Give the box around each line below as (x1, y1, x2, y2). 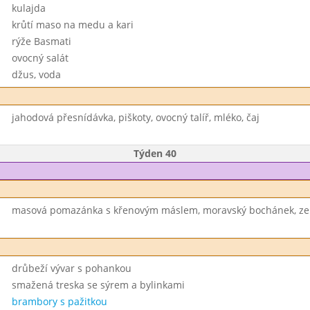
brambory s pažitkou (11, 295, 107, 308)
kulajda (11, 1, 46, 15)
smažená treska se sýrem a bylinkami (11, 278, 185, 291)
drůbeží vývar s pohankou (11, 262, 131, 275)
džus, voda (11, 68, 61, 81)
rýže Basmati (11, 35, 71, 48)
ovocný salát (11, 51, 69, 64)
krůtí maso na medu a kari (11, 18, 134, 31)
